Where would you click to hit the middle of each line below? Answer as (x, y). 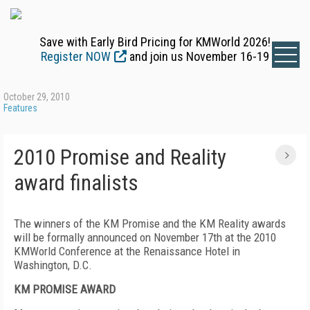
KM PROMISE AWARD (65, 289)
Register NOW (76, 56)
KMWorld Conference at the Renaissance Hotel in (127, 251)
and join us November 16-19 (198, 56)
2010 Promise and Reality (120, 157)
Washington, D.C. (53, 265)
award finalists (76, 183)
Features (20, 108)
